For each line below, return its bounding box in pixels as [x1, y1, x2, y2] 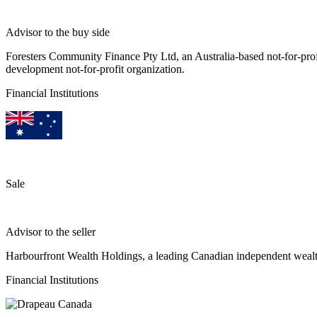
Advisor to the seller [6, 225, 96, 238]
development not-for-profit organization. [6, 62, 185, 75]
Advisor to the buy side [6, 25, 110, 38]
